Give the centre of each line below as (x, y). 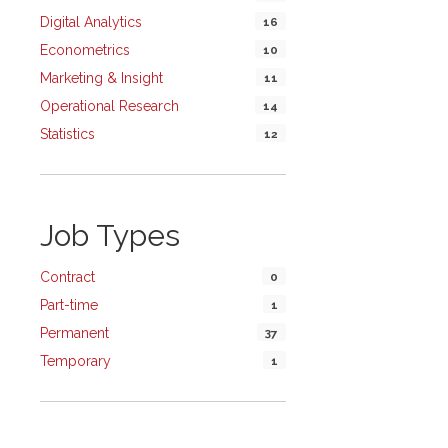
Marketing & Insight (101, 78)
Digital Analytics (91, 22)
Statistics (67, 134)
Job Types (110, 236)
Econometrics (85, 50)
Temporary (75, 361)
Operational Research (109, 106)
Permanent (74, 333)
